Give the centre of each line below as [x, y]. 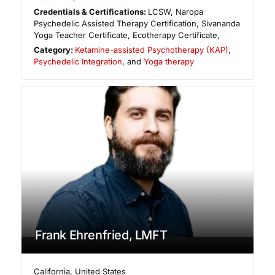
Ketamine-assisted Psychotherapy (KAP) [152, 49]
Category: [55, 49]
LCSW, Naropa [176, 11]
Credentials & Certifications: [91, 11]
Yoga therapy [169, 61]
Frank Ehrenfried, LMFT [101, 235]
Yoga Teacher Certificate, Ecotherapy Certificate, [127, 35]
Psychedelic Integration [78, 61]
